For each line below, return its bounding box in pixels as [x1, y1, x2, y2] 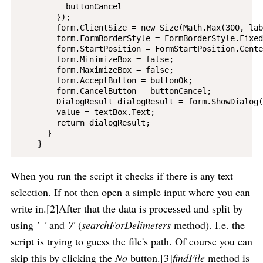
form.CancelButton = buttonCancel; [18, 86, 211, 96]
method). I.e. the [171, 218, 245, 232]
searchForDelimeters [82, 218, 171, 232]
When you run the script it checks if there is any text [11, 168, 233, 183]
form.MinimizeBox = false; [18, 54, 174, 64]
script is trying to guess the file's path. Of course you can [11, 234, 252, 248]
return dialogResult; [18, 117, 150, 127]
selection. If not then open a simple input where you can [11, 185, 250, 199]
